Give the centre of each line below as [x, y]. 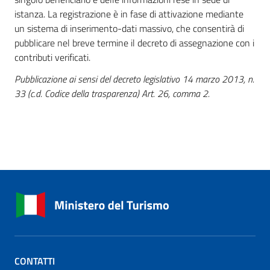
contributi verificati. [52, 57]
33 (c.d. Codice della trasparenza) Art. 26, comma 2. [112, 93]
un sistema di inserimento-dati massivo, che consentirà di [129, 28]
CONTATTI [35, 261]
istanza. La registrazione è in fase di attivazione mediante [129, 14]
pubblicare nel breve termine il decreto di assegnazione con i [134, 43]
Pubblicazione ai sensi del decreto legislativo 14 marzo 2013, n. [134, 79]
